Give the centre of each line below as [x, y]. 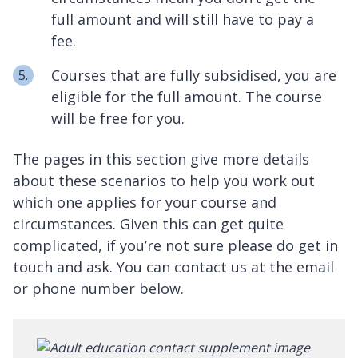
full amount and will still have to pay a [183, 20]
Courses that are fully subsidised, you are [194, 76]
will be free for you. [118, 119]
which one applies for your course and [145, 203]
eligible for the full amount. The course [187, 97]
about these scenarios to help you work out [164, 181]
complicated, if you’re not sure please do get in [175, 246]
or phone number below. [98, 289]
